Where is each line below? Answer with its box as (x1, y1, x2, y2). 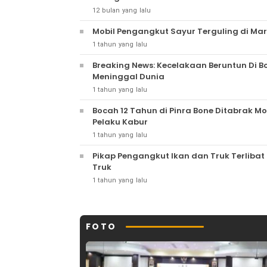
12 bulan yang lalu (92, 7, 151, 15)
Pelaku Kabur (92, 116, 148, 128)
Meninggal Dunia (92, 71, 164, 83)
